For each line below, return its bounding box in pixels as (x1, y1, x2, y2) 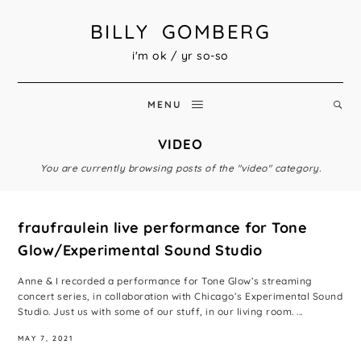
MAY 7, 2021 (18, 334, 74, 343)
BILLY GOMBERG (89, 19, 272, 44)
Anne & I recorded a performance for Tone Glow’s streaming (18, 275, 313, 288)
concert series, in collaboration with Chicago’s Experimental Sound (18, 290, 343, 303)
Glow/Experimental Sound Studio (18, 240, 263, 259)
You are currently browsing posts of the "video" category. (39, 161, 322, 174)
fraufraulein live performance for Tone (18, 218, 308, 237)
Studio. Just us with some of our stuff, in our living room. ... (18, 305, 303, 318)
